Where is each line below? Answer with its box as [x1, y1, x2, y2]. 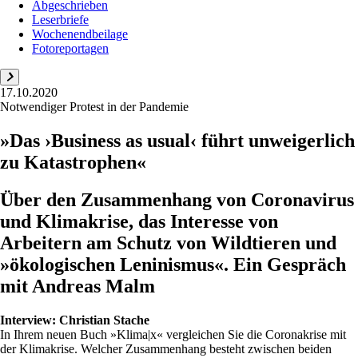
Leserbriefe [32, 13, 89, 26]
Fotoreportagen [32, 42, 109, 55]
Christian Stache [59, 312, 149, 327]
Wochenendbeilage [32, 27, 128, 41]
